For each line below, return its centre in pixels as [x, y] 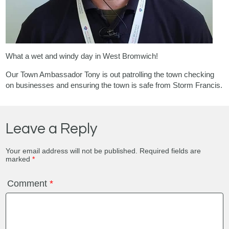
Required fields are [170, 151]
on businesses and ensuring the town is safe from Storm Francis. [114, 85]
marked [19, 159]
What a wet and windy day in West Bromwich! [82, 56]
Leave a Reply [52, 129]
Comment [29, 183]
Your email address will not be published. [72, 151]
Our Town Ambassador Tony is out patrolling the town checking [110, 74]
